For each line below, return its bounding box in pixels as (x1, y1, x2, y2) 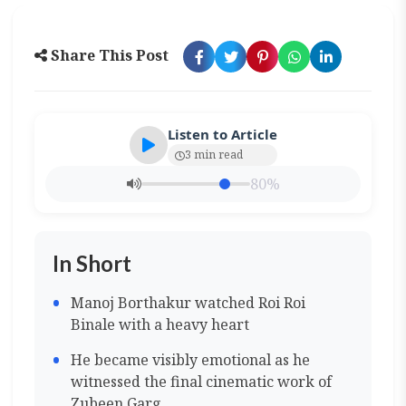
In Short (53, 250, 132, 276)
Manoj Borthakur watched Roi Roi (71, 293, 306, 313)
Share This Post (47, 45, 169, 65)
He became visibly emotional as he (71, 350, 311, 370)
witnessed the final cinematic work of (71, 372, 333, 391)
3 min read (184, 147, 243, 162)
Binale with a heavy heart (71, 314, 250, 334)
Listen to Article (167, 125, 277, 143)
